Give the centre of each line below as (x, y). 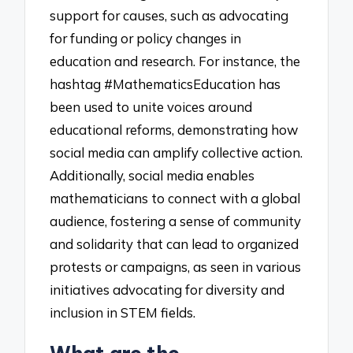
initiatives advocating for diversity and (167, 289)
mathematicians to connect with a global (175, 198)
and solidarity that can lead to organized (175, 243)
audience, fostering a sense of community (176, 221)
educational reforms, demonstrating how (174, 129)
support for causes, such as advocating (169, 15)
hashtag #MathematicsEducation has (165, 84)
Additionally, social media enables (152, 175)
